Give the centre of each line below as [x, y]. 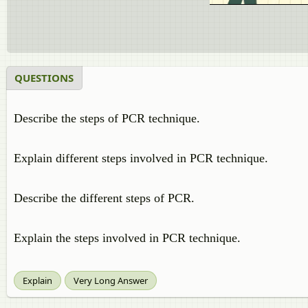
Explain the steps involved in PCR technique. [127, 238]
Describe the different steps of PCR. [104, 198]
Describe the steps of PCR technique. [107, 118]
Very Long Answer [111, 280]
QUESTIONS [44, 78]
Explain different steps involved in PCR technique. [141, 158]
